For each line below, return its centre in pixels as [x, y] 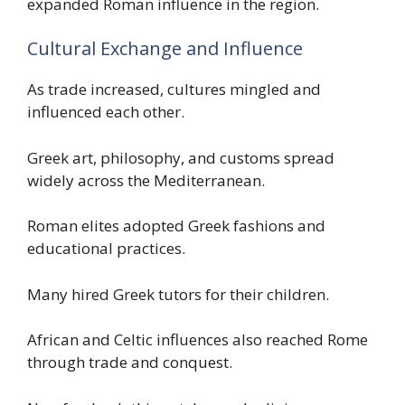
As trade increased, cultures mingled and [174, 89]
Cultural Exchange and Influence [165, 49]
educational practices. [106, 249]
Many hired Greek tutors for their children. [178, 294]
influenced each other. [106, 112]
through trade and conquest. [130, 363]
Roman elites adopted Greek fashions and [176, 226]
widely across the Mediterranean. [146, 180]
